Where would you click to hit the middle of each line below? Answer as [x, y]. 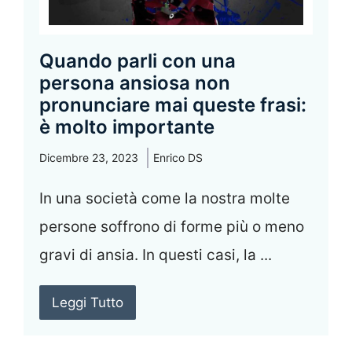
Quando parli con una [137, 61]
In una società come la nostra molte [165, 199]
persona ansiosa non [135, 83]
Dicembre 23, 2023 [89, 158]
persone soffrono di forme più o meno [172, 227]
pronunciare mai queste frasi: [173, 105]
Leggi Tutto [88, 303]
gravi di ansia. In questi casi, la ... [156, 255]
